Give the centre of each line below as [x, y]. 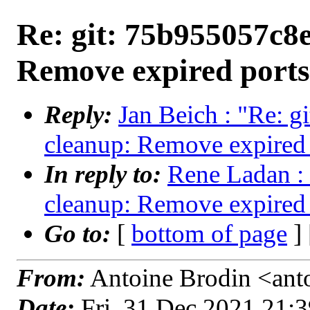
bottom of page [209, 234]
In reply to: [106, 174]
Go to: [81, 234]
